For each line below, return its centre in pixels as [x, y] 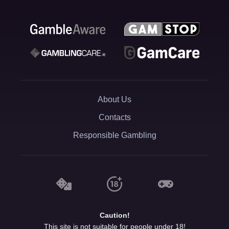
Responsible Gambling [114, 135]
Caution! [114, 215]
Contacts [114, 118]
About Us [114, 100]
